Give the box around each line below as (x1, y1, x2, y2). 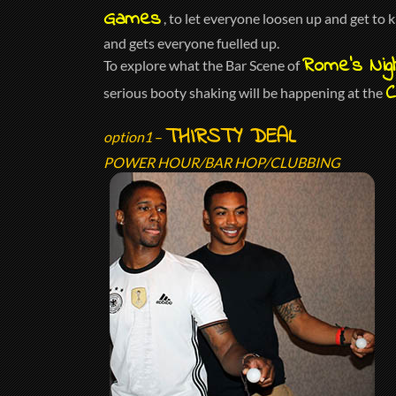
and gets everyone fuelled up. (103, 34, 279, 51)
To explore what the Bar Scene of (103, 57, 302, 73)
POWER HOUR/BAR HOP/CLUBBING (103, 154, 340, 171)
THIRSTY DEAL (165, 122, 296, 154)
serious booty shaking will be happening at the (103, 84, 385, 101)
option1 (103, 128, 152, 146)
